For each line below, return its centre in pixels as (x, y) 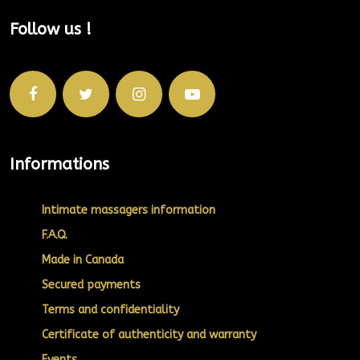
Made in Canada (83, 260)
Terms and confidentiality (110, 310)
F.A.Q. (55, 235)
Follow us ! (51, 30)
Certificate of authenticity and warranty (149, 335)
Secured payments (91, 285)
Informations (59, 165)
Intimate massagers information (129, 211)
